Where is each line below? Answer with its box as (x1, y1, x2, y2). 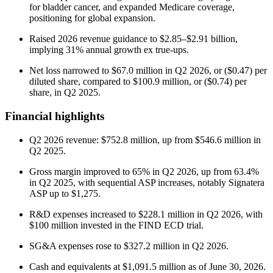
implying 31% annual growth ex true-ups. (29, 44, 189, 55)
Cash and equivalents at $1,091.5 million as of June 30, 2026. (29, 261, 266, 272)
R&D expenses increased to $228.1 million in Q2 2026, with (29, 208, 263, 219)
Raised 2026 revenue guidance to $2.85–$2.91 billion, (29, 34, 238, 44)
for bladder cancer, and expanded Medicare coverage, (29, 2, 235, 13)
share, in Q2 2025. (29, 87, 101, 98)
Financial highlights (5, 109, 104, 122)
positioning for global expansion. (29, 13, 155, 24)
